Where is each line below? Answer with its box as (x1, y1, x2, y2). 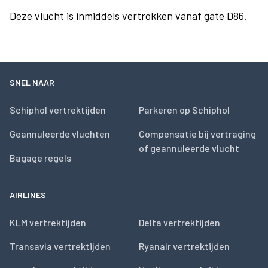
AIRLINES (10, 190, 46, 200)
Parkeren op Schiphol (139, 104, 230, 115)
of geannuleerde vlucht (139, 142, 239, 154)
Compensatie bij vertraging (139, 128, 256, 139)
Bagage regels (10, 152, 71, 163)
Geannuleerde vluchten (10, 128, 110, 139)
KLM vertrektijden (10, 217, 86, 228)
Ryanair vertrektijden (139, 240, 230, 252)
